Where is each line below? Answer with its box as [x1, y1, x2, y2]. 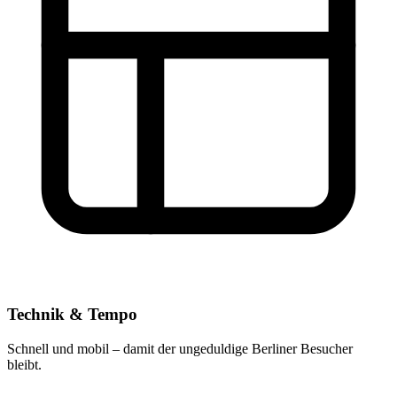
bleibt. [7, 356, 42, 372]
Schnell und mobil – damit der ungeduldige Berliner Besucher [7, 340, 353, 356]
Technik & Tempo [7, 305, 137, 324]
